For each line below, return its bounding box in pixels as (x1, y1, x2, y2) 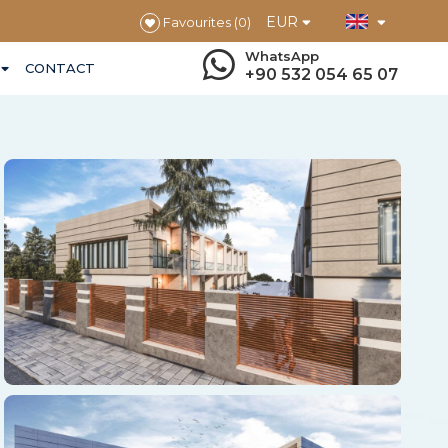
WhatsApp (245, 48, 319, 64)
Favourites (159, 14, 231, 30)
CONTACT (25, 60, 95, 76)
